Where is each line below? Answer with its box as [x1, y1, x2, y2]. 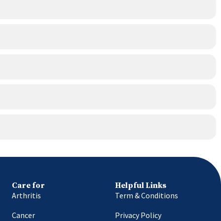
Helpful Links [115, 180, 167, 190]
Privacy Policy [115, 210, 162, 220]
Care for [12, 180, 45, 190]
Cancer [12, 210, 36, 220]
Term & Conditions [115, 190, 179, 200]
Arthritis [12, 190, 41, 200]
